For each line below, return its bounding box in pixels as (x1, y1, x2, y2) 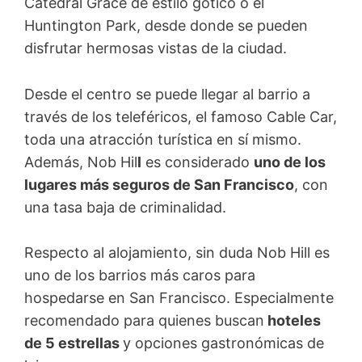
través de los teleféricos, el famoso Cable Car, (24, 107, 337, 125)
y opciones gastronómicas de (123, 335, 324, 352)
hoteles (264, 312, 321, 330)
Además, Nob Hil (24, 153, 137, 170)
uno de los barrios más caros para (24, 267, 255, 284)
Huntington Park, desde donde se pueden (24, 16, 308, 34)
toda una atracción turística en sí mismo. (24, 130, 301, 148)
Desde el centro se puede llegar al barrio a (24, 85, 310, 103)
